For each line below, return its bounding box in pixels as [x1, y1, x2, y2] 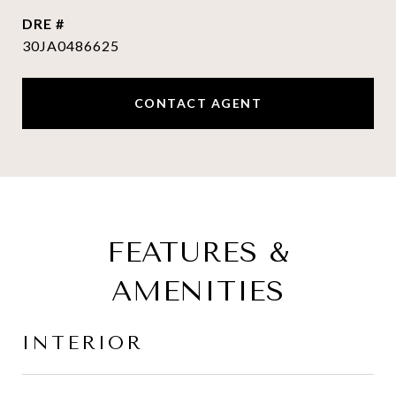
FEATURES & [106, 236, 290, 269]
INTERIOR [22, 332, 143, 354]
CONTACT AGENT [133, 95, 263, 110]
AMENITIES [111, 275, 285, 308]
